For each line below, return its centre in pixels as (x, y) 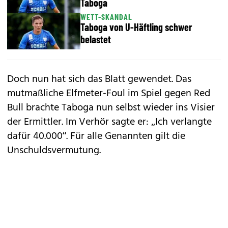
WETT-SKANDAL (106, 17)
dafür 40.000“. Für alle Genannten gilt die (96, 136)
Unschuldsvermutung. (54, 151)
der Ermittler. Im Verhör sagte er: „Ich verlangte (109, 122)
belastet (96, 39)
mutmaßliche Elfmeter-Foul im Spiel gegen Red (109, 94)
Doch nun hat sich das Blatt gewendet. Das (99, 79)
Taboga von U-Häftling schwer (136, 27)
